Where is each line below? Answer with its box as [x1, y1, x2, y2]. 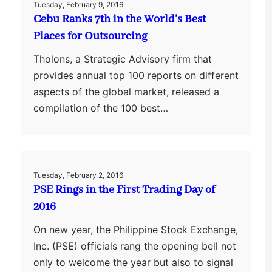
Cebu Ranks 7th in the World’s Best [33, 12, 206, 27]
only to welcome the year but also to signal [33, 256, 233, 268]
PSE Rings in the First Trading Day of [33, 182, 215, 197]
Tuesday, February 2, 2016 [33, 170, 123, 180]
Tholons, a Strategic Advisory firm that [33, 52, 212, 65]
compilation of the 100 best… [33, 101, 168, 114]
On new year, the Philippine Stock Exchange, [33, 223, 238, 236]
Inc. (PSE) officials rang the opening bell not [33, 239, 236, 252]
